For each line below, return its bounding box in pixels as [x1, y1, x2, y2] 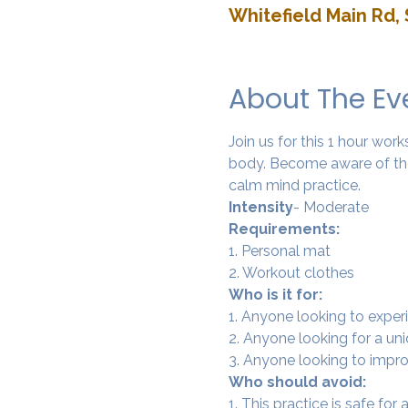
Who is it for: [228, 285, 322, 303]
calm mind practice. [228, 176, 364, 194]
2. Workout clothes [228, 263, 354, 281]
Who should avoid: [228, 372, 366, 391]
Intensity [228, 198, 293, 216]
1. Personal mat [228, 241, 331, 260]
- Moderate [292, 198, 369, 216]
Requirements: [228, 219, 340, 238]
